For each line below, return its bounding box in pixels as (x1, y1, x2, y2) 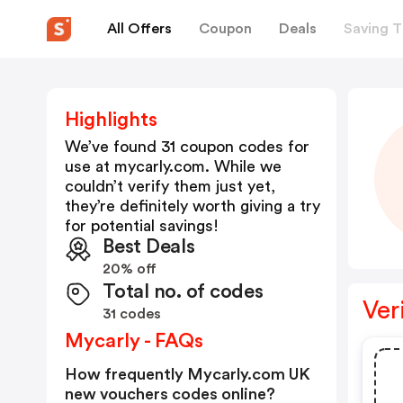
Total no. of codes (103, 282, 264, 301)
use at (65, 158, 114, 175)
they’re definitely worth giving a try (65, 198, 320, 214)
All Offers (107, 21, 172, 36)
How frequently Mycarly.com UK (65, 366, 310, 382)
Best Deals (103, 237, 195, 256)
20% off (103, 262, 157, 276)
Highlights (65, 110, 157, 130)
